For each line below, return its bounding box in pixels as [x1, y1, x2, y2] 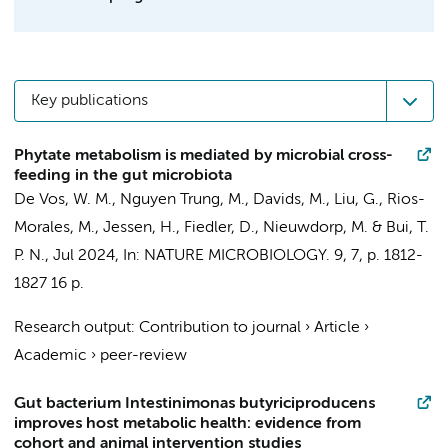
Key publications [31, 93, 148, 109]
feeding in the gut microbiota [14, 168, 232, 184]
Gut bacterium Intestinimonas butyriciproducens [14, 396, 375, 412]
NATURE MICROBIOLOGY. [144, 248, 330, 264]
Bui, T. [386, 220, 429, 236]
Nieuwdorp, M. [263, 220, 368, 236]
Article [314, 320, 360, 336]
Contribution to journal [139, 320, 301, 336]
